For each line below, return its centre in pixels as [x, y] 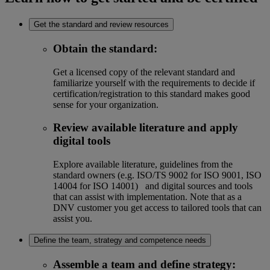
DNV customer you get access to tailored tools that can [157, 207]
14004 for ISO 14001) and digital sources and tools [153, 186]
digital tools [82, 141]
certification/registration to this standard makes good [152, 93]
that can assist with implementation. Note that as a [147, 196]
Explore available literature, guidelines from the [143, 164]
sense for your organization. [106, 104]
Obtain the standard [103, 48]
